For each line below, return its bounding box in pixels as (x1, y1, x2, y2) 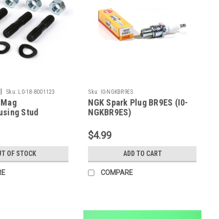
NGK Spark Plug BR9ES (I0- (88, 97, 188, 108)
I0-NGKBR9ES (100, 88, 133, 95)
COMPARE (101, 168, 133, 176)
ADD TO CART (123, 149, 162, 157)
